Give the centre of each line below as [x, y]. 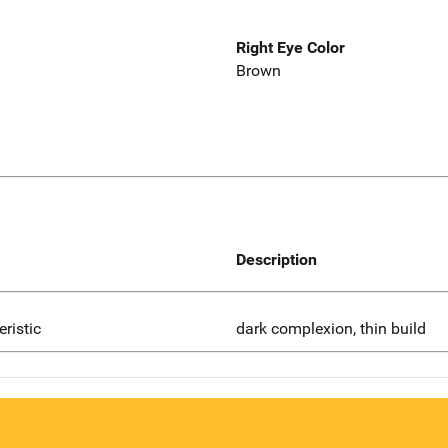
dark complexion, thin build [331, 328]
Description [276, 259]
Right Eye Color [290, 48]
